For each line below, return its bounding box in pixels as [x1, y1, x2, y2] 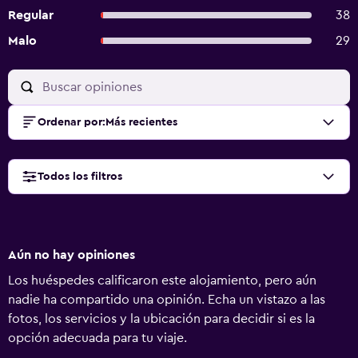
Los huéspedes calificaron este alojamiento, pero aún [8, 274, 316, 287]
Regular [8, 9, 54, 22]
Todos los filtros [38, 171, 122, 182]
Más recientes [105, 117, 177, 128]
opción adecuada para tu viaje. [8, 332, 187, 344]
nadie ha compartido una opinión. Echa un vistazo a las [8, 293, 325, 306]
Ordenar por [38, 117, 102, 128]
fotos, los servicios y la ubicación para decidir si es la [8, 312, 315, 325]
